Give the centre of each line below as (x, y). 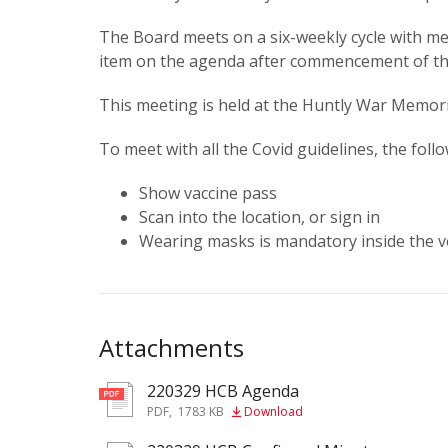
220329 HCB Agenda (223, 391)
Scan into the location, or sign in (261, 217)
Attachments (171, 347)
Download (273, 411)
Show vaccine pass (210, 193)
